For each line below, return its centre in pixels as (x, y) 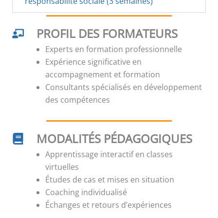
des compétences (78, 100)
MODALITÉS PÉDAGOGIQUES (114, 139)
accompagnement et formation (103, 75)
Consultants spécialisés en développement (124, 87)
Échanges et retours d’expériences (109, 205)
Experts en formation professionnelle (114, 49)
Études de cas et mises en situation (110, 180)
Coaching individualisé (86, 192)
